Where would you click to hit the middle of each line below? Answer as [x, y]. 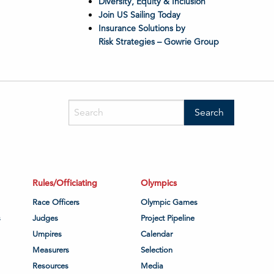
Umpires [47, 234]
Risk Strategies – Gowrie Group [158, 42]
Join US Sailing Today [139, 15]
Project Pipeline [168, 218]
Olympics [159, 183]
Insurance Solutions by [142, 28]
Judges [45, 218]
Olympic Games [169, 202]
